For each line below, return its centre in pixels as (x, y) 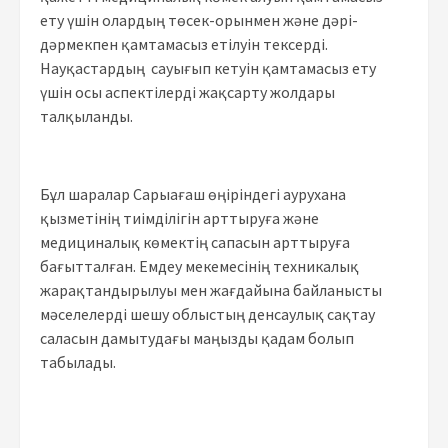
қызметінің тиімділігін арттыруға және (179, 217)
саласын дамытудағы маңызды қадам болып (197, 337)
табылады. (78, 361)
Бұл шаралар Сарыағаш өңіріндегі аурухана (193, 193)
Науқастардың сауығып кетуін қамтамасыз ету (208, 67)
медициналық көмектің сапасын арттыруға (195, 241)
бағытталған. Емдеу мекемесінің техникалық (199, 265)
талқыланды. (86, 115)
